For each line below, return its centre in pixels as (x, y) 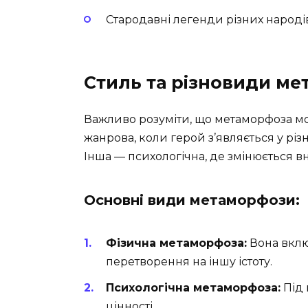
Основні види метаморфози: (192, 200)
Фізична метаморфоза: (176, 243)
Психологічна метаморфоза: (193, 287)
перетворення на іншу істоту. (189, 261)
